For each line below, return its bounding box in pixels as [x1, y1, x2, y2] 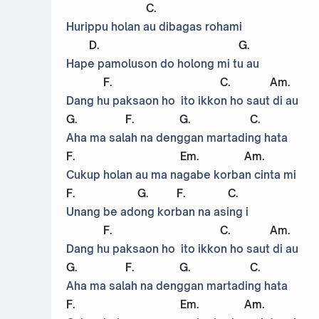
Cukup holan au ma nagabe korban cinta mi [66, 168, 296, 182]
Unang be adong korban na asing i [66, 205, 249, 219]
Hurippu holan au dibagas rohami [66, 20, 242, 34]
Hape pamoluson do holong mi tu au [66, 57, 259, 71]
